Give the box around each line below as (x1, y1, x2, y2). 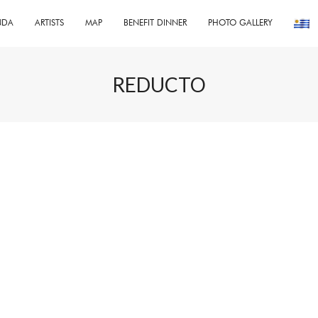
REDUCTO (112, 72, 206, 97)
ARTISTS (35, 17, 65, 28)
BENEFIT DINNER (124, 17, 187, 28)
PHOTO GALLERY (208, 17, 273, 28)
